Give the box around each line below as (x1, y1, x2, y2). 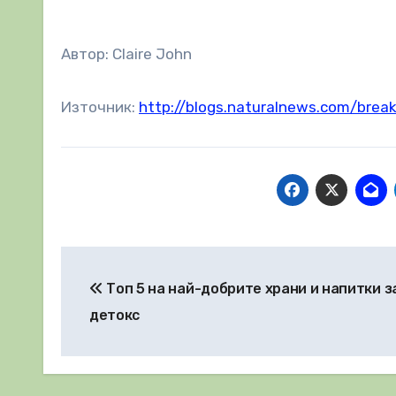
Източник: (61, 97, 139, 116)
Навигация (60, 248, 211, 278)
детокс (89, 306, 141, 324)
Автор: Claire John (61, 44, 192, 63)
